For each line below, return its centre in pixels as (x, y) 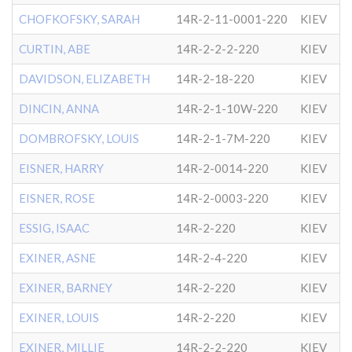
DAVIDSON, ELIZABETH (84, 79)
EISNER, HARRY (61, 168)
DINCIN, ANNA (59, 108)
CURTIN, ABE (55, 49)
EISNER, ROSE (57, 198)
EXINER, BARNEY (66, 288)
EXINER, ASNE (57, 258)
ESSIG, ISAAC (54, 228)
